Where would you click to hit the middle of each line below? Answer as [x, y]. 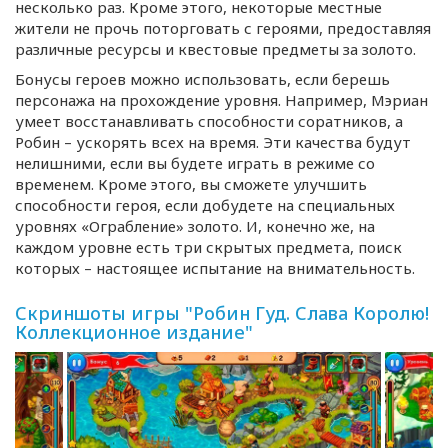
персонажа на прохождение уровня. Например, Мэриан [221, 100]
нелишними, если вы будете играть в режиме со [195, 163]
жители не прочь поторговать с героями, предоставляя [223, 28]
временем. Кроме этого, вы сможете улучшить [191, 184]
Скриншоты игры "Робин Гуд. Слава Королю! [222, 313]
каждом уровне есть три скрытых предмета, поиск [208, 247]
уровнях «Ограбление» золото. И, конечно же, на [195, 226]
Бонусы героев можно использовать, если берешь [202, 79]
